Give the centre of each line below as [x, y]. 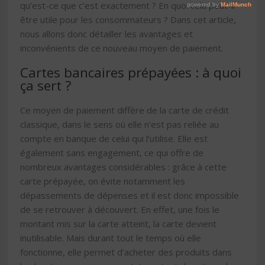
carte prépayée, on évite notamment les [103, 181]
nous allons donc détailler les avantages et [106, 34]
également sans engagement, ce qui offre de [112, 153]
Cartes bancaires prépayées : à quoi [131, 72]
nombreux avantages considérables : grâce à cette [123, 167]
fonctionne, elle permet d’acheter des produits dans [126, 252]
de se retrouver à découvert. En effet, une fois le [120, 210]
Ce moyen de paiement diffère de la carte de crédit [125, 110]
